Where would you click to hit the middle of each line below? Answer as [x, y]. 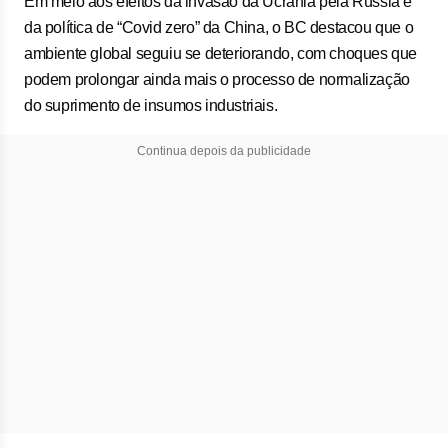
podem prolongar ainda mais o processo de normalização [217, 79]
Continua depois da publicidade [224, 151]
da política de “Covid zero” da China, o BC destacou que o [219, 27]
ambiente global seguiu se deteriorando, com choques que [221, 53]
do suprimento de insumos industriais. [151, 105]
